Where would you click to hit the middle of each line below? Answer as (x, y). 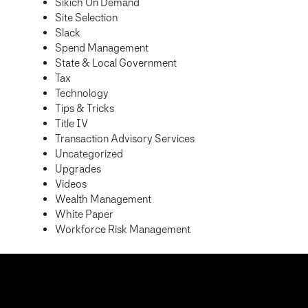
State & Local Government (116, 63)
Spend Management (102, 48)
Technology (82, 93)
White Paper (84, 214)
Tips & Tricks (85, 109)
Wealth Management (103, 199)
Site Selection (86, 18)
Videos (71, 184)
